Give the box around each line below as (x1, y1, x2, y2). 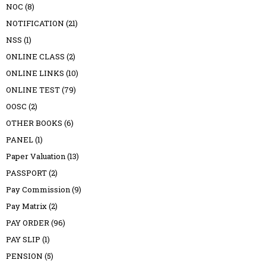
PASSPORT (6, 167, 47, 179)
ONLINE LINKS (6, 68, 64, 79)
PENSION (6, 251, 43, 262)
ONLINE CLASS (6, 51, 65, 62)
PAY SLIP (6, 234, 40, 245)
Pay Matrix (6, 201, 47, 212)
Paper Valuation (6, 151, 65, 162)
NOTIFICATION (6, 18, 64, 29)
